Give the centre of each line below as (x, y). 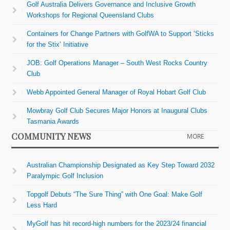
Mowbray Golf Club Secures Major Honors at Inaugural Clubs (117, 111)
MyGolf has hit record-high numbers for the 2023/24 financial (117, 224)
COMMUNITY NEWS (51, 136)
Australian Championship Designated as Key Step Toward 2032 (121, 165)
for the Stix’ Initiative (58, 45)
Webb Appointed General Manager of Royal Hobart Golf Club (117, 92)
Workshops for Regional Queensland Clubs (91, 15)
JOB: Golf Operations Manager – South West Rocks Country (117, 63)
